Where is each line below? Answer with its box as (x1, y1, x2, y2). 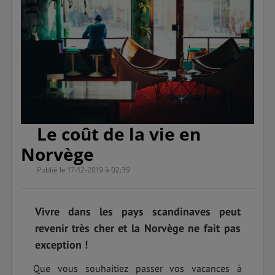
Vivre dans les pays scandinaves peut (34, 204, 241, 219)
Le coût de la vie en (37, 122, 201, 145)
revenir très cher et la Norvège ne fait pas (34, 220, 241, 235)
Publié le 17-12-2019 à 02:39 (37, 164, 131, 175)
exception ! (34, 237, 88, 252)
